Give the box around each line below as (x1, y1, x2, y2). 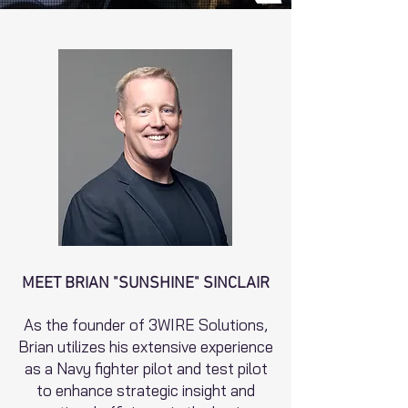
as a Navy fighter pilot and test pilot (24, 359, 268, 378)
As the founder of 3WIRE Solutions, (24, 315, 268, 334)
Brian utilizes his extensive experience (18, 337, 273, 356)
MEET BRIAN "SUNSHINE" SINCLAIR (22, 274, 270, 293)
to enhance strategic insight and (36, 381, 255, 400)
